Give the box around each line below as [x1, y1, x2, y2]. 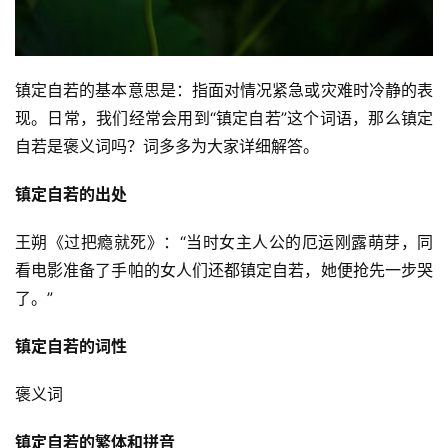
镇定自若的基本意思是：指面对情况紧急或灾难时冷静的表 [15, 79, 433, 100]
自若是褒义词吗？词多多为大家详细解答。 [15, 135, 319, 156]
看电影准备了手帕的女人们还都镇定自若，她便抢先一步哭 [15, 259, 433, 280]
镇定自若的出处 [15, 183, 127, 204]
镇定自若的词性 [15, 335, 127, 356]
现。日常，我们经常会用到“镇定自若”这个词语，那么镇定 [15, 107, 433, 128]
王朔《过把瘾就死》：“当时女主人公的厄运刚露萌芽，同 [15, 231, 433, 252]
